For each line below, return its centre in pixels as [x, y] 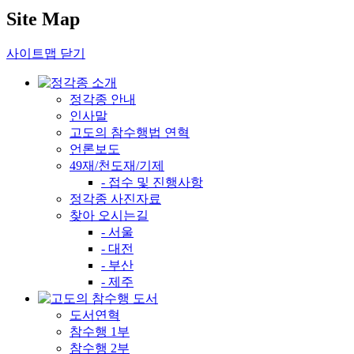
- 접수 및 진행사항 [152, 182]
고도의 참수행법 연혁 [130, 132]
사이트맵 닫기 [46, 53]
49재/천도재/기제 [117, 165]
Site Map [43, 19]
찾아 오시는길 [109, 215]
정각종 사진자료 [115, 198]
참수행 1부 [100, 331]
